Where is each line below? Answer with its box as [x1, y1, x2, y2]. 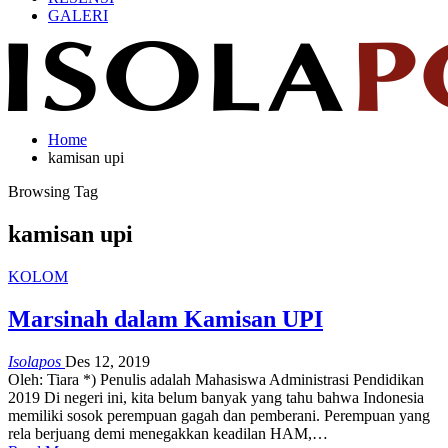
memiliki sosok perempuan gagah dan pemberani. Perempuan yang [8, 406, 430, 424]
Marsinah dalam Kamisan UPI [8, 305, 323, 332]
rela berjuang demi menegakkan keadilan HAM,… [8, 424, 328, 442]
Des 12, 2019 [65, 352, 150, 370]
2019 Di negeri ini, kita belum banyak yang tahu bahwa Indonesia [8, 388, 424, 406]
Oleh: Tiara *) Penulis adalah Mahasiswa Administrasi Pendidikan [8, 370, 424, 388]
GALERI [48, 7, 108, 24]
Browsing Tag [8, 183, 98, 200]
